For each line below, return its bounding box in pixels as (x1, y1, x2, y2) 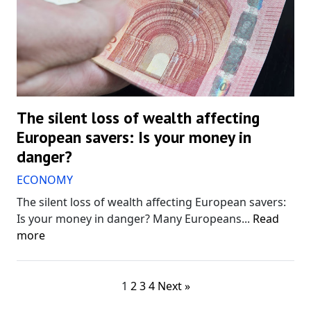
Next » (157, 278, 190, 294)
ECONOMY (17, 172, 73, 188)
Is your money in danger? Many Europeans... (17, 211, 253, 227)
